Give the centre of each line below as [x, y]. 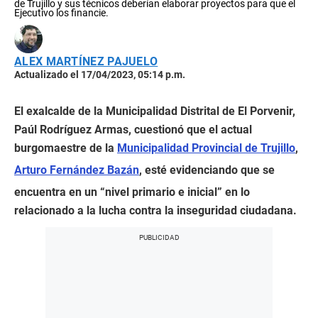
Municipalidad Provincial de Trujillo [206, 148]
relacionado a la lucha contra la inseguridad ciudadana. [155, 211]
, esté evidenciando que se [207, 170]
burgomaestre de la [66, 148]
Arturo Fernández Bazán [77, 170]
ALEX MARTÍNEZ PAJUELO [86, 62]
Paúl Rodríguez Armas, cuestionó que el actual [133, 130]
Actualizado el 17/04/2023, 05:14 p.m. [100, 75]
